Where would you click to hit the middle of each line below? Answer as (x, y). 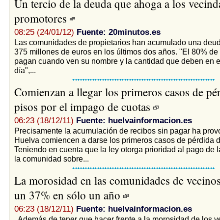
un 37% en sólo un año (69, 195)
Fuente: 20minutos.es (118, 32)
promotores (42, 18)
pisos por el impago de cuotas (83, 106)
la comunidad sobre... (51, 158)
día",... (25, 70)
